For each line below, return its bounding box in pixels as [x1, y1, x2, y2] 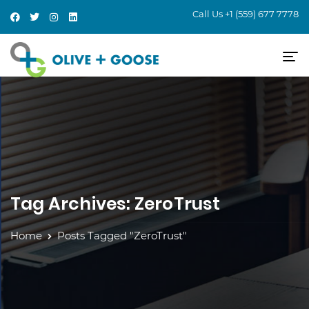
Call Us [192, 8, 225, 19]
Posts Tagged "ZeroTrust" [57, 229, 187, 242]
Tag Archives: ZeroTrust [10, 192, 221, 216]
